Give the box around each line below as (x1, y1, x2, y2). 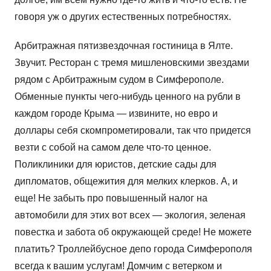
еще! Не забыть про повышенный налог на (15, 193, 207, 204)
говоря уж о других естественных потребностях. (15, 11, 231, 22)
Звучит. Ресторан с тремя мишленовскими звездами (15, 57, 249, 68)
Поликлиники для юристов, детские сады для (15, 159, 217, 170)
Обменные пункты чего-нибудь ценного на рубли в (15, 91, 241, 102)
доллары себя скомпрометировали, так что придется (15, 125, 251, 136)
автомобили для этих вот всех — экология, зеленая (15, 210, 246, 221)
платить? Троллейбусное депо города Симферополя (15, 244, 252, 255)
